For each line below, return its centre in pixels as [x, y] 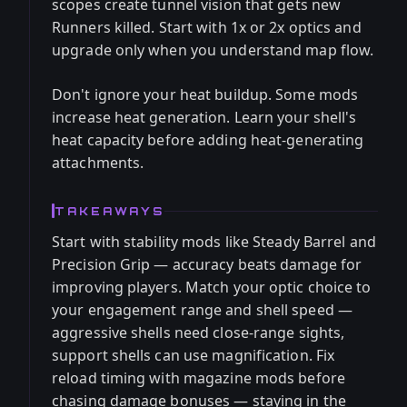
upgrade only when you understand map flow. [213, 50]
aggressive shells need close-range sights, [199, 333]
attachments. [98, 163]
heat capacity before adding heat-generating [208, 140]
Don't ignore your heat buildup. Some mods [205, 94]
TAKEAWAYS [109, 211]
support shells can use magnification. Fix [194, 355]
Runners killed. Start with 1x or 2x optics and [207, 27]
